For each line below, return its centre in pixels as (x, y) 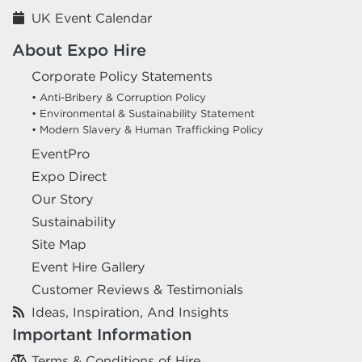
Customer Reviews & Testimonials (137, 290)
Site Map (59, 244)
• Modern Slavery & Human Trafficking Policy (147, 130)
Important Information (102, 335)
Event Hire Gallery (88, 267)
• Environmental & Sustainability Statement (143, 114)
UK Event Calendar (92, 18)
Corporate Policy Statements (122, 76)
